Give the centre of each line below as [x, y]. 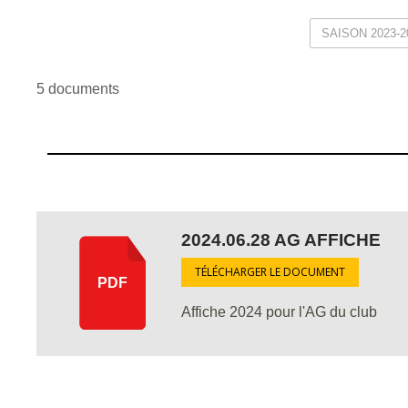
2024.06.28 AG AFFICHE [281, 240]
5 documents [78, 89]
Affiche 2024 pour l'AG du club [279, 312]
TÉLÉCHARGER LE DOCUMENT [270, 272]
